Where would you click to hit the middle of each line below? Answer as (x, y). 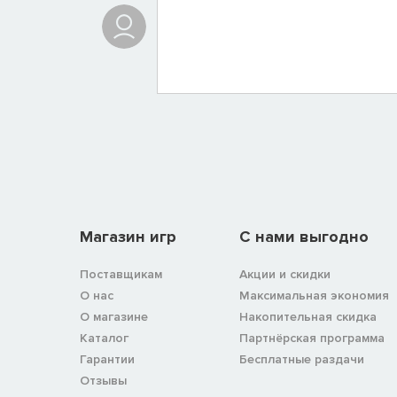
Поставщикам (121, 274)
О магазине (114, 316)
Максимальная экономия (314, 295)
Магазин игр (128, 236)
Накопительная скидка (308, 316)
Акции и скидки (285, 274)
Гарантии (107, 359)
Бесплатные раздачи (302, 359)
